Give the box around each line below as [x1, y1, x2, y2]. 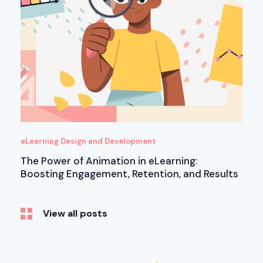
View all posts [43, 207, 107, 220]
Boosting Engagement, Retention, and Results [21, 167, 238, 180]
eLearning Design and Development [21, 136, 156, 146]
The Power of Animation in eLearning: [21, 154, 198, 167]
